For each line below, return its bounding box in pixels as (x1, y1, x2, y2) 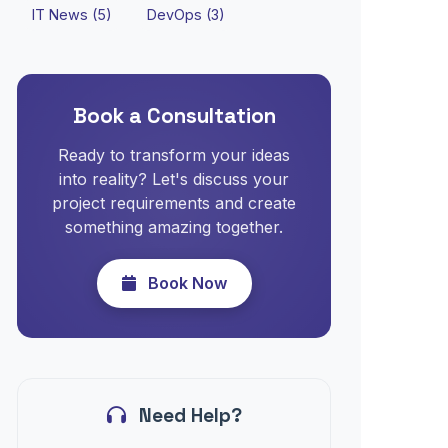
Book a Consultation (72, 103, 276, 129)
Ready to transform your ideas (58, 145, 290, 165)
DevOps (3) (147, 6, 225, 23)
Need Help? (133, 403, 242, 428)
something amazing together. (65, 217, 283, 237)
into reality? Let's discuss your (59, 169, 289, 189)
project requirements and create (52, 193, 296, 213)
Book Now (143, 273, 227, 293)
